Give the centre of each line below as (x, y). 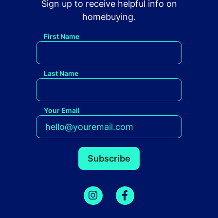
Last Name (61, 73)
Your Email (62, 110)
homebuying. (109, 17)
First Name (62, 36)
